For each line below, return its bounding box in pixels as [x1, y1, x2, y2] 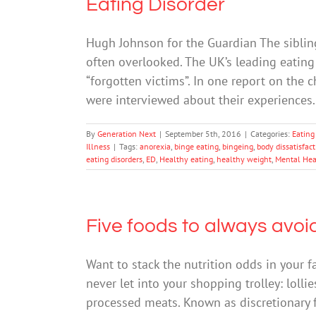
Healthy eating [159, 154, 213, 164]
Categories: [250, 128, 292, 139]
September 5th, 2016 [165, 128, 241, 139]
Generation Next [97, 128, 156, 139]
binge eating [174, 141, 219, 152]
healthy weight [217, 154, 272, 164]
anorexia [140, 141, 171, 152]
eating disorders [86, 154, 142, 164]
